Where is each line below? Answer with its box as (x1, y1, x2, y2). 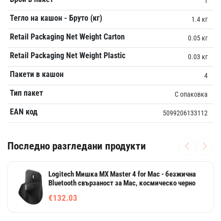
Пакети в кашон (9, 69, 64, 79)
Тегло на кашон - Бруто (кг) (9, 13, 102, 23)
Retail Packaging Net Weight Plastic (9, 50, 125, 60)
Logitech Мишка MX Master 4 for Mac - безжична (48, 169, 196, 179)
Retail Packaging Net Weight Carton (9, 32, 125, 41)
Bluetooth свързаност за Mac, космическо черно (48, 178, 195, 187)
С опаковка (175, 90, 208, 98)
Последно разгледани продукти (7, 140, 146, 152)
